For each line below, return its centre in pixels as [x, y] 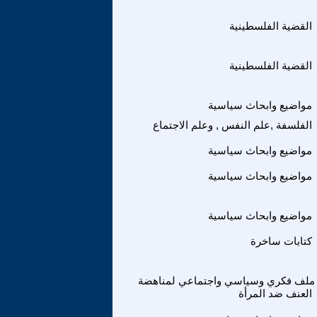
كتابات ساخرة [281, 241]
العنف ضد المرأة [275, 293]
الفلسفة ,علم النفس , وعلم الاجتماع [232, 125]
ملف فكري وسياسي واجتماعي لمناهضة [226, 281]
